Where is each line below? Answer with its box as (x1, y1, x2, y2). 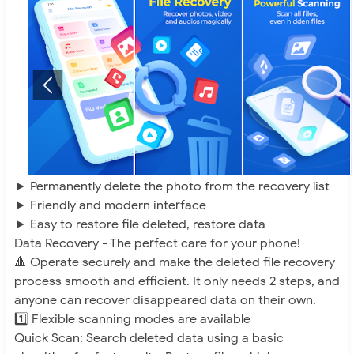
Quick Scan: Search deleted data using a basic (14, 330, 284, 347)
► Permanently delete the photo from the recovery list (14, 179, 330, 195)
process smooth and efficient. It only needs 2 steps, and (14, 273, 340, 290)
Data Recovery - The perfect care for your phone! (14, 235, 300, 252)
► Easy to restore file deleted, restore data (14, 217, 265, 233)
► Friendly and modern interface (14, 198, 206, 214)
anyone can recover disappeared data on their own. (14, 292, 316, 309)
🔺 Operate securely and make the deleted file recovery (14, 254, 335, 271)
